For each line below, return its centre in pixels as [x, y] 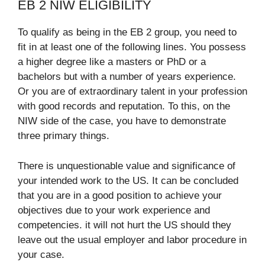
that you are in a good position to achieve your [120, 195]
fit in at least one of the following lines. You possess [132, 47]
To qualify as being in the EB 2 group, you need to [127, 33]
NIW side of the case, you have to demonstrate [122, 121]
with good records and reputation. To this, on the [124, 106]
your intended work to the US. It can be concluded [128, 180]
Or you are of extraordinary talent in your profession [132, 92]
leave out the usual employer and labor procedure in [132, 240]
